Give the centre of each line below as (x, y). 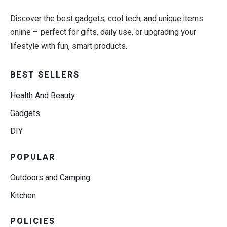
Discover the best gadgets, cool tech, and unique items (107, 19)
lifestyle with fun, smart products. (69, 46)
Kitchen (23, 196)
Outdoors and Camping (50, 178)
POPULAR (33, 157)
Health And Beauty (43, 96)
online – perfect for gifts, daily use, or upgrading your (103, 33)
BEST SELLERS (45, 75)
